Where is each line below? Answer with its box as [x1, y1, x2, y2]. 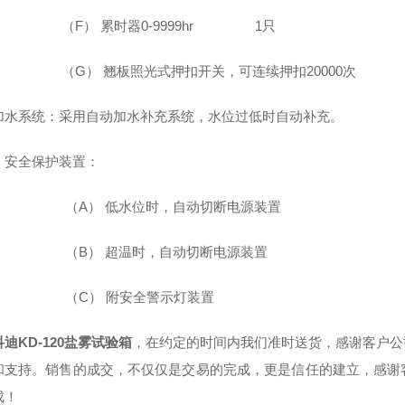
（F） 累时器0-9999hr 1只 [61, 18, 276, 34]
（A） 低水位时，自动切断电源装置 [64, 199, 281, 215]
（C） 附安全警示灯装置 [64, 289, 214, 306]
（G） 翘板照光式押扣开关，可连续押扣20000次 [61, 63, 356, 80]
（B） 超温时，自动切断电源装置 [64, 244, 268, 260]
